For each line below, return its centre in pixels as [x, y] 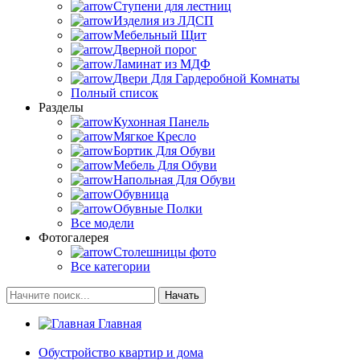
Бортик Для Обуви [164, 151]
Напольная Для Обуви [174, 180]
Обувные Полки [158, 209]
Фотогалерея [74, 238]
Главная [118, 324]
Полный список [115, 93]
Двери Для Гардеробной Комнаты [207, 79]
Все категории [110, 267]
